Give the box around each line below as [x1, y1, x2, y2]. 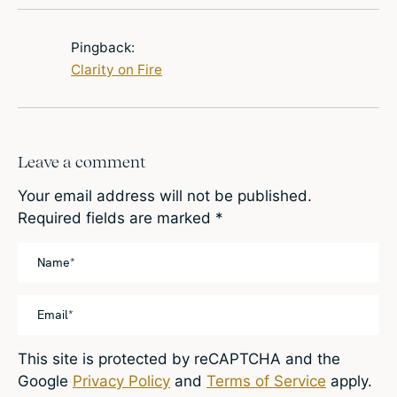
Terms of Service [206, 371, 326, 390]
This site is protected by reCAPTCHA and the [18, 349, 340, 368]
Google [18, 371, 73, 390]
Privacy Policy [73, 371, 170, 390]
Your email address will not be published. [18, 187, 312, 206]
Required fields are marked [18, 209, 215, 228]
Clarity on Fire [71, 61, 162, 79]
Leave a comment [18, 152, 146, 172]
